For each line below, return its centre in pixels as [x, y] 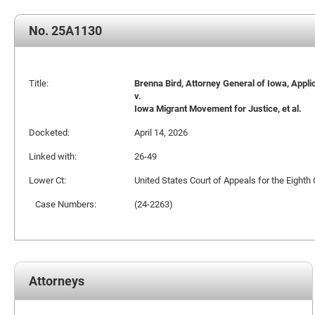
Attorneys [57, 281]
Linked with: [53, 156]
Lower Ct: [47, 180]
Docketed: [49, 132]
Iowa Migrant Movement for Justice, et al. [218, 108]
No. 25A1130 [65, 30]
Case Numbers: [63, 204]
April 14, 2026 [161, 132]
